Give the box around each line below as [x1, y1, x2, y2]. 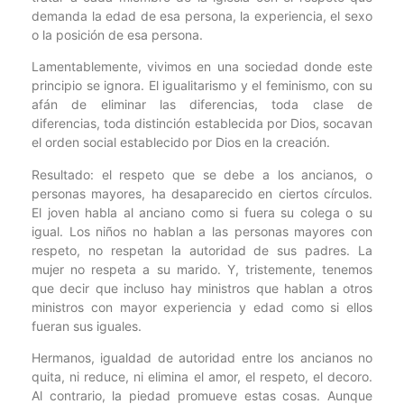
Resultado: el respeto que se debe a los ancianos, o [32, 166, 372, 182]
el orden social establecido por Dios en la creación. [32, 134, 330, 151]
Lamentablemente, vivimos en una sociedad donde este [32, 59, 372, 75]
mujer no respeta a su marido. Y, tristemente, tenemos [32, 261, 372, 277]
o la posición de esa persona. [32, 26, 203, 42]
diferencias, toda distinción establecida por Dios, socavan [32, 115, 372, 132]
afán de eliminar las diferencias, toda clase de [32, 96, 372, 113]
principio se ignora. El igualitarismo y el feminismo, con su [32, 78, 372, 94]
